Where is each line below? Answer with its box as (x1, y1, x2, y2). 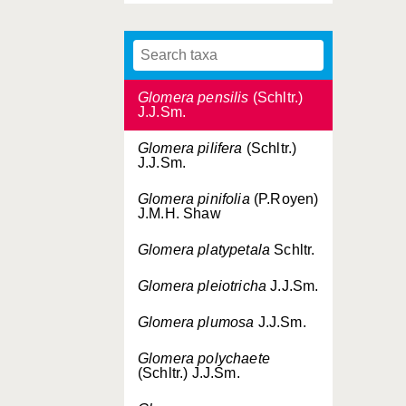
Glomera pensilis (138, 90, 249, 105)
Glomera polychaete (138, 351, 270, 366)
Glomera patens (138, 3, 243, 18)
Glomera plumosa (138, 314, 255, 330)
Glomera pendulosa (138, 39, 267, 54)
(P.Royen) (249, 191, 319, 207)
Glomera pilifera (138, 140, 243, 156)
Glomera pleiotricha (138, 278, 267, 294)
